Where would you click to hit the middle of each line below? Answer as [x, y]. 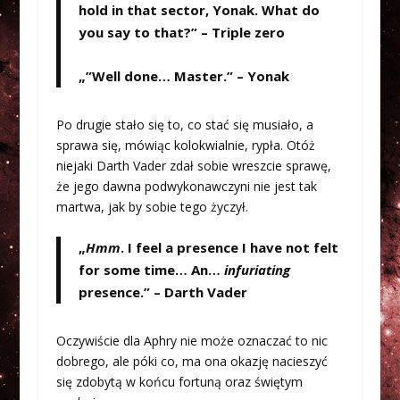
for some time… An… [151, 269]
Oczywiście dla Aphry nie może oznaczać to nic [192, 340]
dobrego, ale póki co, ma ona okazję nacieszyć [192, 361]
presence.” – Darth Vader [162, 292]
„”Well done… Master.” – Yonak [183, 75]
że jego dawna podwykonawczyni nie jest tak [186, 186]
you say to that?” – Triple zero [181, 32]
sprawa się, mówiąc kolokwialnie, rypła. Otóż [185, 145]
